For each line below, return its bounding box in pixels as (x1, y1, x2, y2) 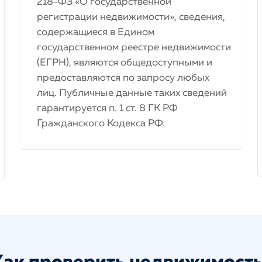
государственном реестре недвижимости (37, 43, 231, 53)
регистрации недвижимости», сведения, (37, 12, 225, 22)
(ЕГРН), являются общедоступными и (37, 58, 212, 68)
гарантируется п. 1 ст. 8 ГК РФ (37, 104, 178, 113)
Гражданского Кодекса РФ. (37, 119, 165, 129)
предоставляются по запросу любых (37, 73, 209, 83)
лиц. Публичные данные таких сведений (37, 88, 227, 98)
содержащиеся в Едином (37, 27, 154, 37)
